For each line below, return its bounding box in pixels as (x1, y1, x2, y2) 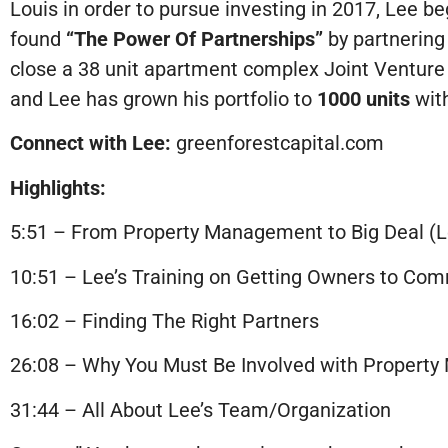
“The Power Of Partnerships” (66, 27, 323, 52)
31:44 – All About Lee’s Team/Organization (10, 397, 391, 422)
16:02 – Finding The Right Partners (10, 309, 319, 333)
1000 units (317, 87, 410, 112)
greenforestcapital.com (171, 131, 389, 156)
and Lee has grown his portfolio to (10, 87, 317, 112)
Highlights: (10, 175, 106, 200)
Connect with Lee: (10, 131, 171, 156)
